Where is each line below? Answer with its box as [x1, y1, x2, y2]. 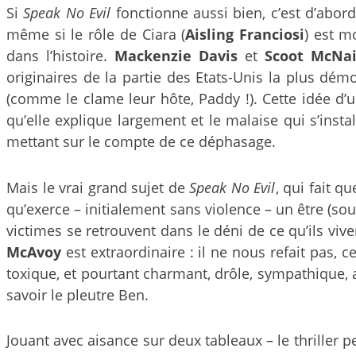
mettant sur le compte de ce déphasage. [6, 132, 276, 152]
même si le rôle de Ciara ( [6, 25, 186, 44]
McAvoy [6, 242, 61, 261]
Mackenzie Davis [114, 46, 238, 66]
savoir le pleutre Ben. [6, 284, 149, 304]
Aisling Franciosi [185, 25, 304, 44]
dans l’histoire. [6, 46, 115, 66]
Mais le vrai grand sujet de [6, 177, 190, 197]
